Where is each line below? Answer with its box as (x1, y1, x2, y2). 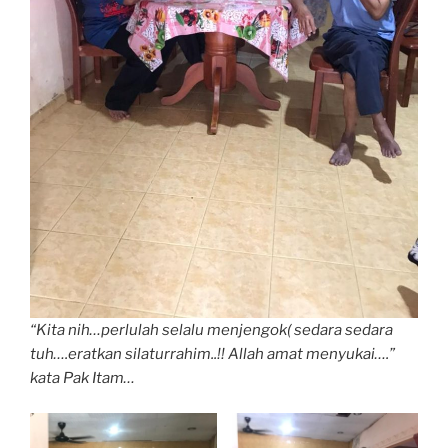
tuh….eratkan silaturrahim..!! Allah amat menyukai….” (30, 345, 395, 364)
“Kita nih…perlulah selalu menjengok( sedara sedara (30, 321, 393, 340)
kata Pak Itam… (30, 369, 135, 388)
